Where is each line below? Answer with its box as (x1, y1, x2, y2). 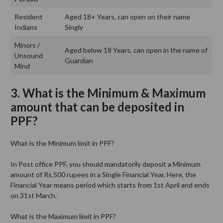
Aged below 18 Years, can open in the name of (65, 45, 208, 54)
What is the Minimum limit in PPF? (10, 138, 114, 147)
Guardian (65, 56, 93, 65)
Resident (14, 12, 43, 21)
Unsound (14, 51, 43, 60)
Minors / (14, 40, 40, 49)
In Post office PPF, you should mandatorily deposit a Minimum (10, 159, 201, 168)
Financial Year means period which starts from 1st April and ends (10, 180, 210, 189)
